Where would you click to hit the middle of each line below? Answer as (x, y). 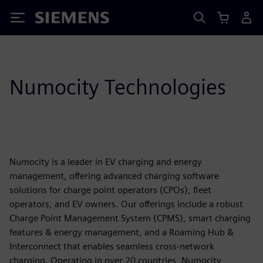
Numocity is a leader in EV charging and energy (106, 162)
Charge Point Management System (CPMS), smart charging (130, 218)
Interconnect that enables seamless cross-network (112, 246)
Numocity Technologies (118, 87)
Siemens (55, 20)
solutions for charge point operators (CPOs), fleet (110, 190)
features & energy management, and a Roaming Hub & (122, 232)
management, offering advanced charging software (114, 176)
